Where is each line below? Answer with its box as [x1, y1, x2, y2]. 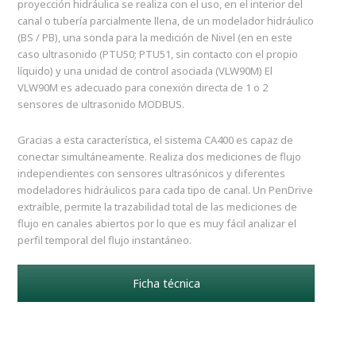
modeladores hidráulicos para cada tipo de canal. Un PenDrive [17, 183, 314, 198]
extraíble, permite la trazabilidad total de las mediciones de [17, 199, 298, 215]
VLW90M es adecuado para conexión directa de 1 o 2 [17, 80, 269, 95]
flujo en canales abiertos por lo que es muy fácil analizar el [17, 216, 297, 231]
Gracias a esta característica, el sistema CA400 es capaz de [17, 133, 294, 148]
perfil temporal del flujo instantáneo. [17, 233, 192, 248]
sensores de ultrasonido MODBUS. [17, 97, 185, 112]
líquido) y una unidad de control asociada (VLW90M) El [17, 64, 273, 79]
